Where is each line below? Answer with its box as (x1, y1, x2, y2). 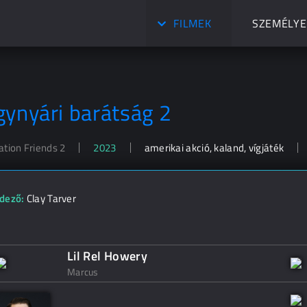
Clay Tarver (26, 191, 77, 206)
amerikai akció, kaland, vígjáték (144, 140, 284, 156)
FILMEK (173, 15, 212, 32)
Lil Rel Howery (67, 247, 148, 265)
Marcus (67, 265, 99, 279)
